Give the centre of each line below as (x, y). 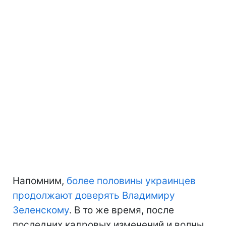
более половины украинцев (131, 181)
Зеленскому (41, 210)
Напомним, (40, 181)
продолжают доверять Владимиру (94, 196)
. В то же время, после (122, 210)
